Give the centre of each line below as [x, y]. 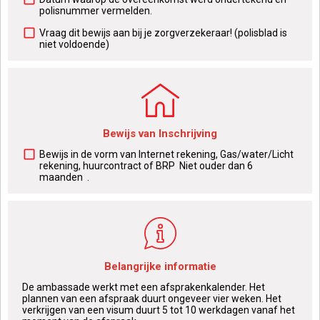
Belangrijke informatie [160, 266]
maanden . [64, 177]
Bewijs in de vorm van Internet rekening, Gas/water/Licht [166, 154]
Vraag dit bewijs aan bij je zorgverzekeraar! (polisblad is [163, 33]
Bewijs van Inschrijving [160, 134]
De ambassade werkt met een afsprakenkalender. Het [144, 287]
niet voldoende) [74, 44]
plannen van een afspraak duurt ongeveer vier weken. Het [152, 299]
